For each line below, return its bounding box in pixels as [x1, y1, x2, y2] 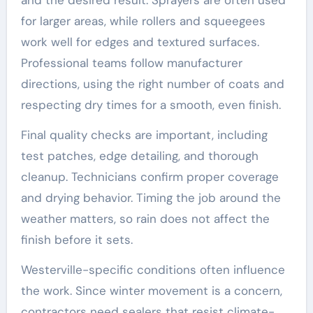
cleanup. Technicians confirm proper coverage [20, 168, 279, 184]
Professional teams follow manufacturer [20, 54, 242, 71]
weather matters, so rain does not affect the [20, 210, 270, 226]
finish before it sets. [20, 231, 133, 247]
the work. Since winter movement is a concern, [20, 282, 282, 298]
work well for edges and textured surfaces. [20, 34, 259, 50]
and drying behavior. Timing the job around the [20, 189, 281, 205]
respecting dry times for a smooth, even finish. [20, 96, 281, 112]
